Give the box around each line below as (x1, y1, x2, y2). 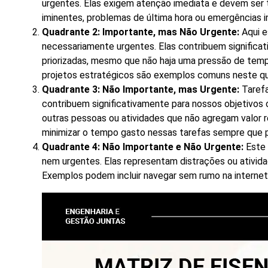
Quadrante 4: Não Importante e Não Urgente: (42, 141, 243, 153)
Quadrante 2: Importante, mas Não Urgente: (42, 26, 239, 38)
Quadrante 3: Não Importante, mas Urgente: (42, 84, 239, 96)
